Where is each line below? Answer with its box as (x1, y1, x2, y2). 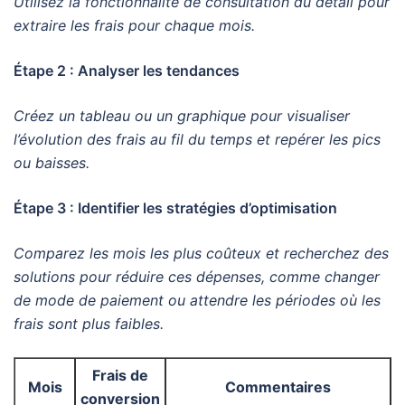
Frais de (92, 365, 148, 384)
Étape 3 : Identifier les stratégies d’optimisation (14, 198, 337, 217)
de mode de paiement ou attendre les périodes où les (14, 290, 381, 309)
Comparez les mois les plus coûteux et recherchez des (14, 243, 389, 262)
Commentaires (225, 377, 331, 396)
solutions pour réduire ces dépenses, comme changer (14, 267, 380, 286)
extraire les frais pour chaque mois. (14, 15, 255, 34)
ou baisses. (14, 153, 89, 172)
